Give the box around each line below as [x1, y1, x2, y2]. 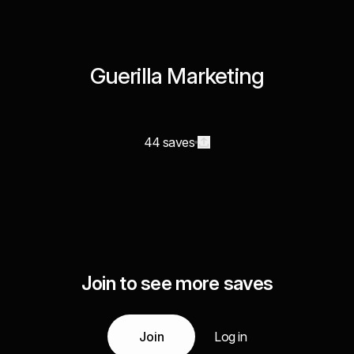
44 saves [143, 134, 195, 150]
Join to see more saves [81, 272, 273, 295]
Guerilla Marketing [89, 62, 265, 89]
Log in [214, 329, 247, 345]
